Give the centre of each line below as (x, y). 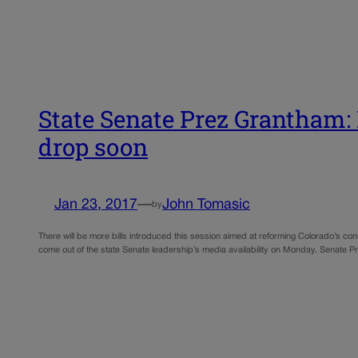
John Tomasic (206, 205)
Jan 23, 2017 (96, 205)
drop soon (93, 146)
